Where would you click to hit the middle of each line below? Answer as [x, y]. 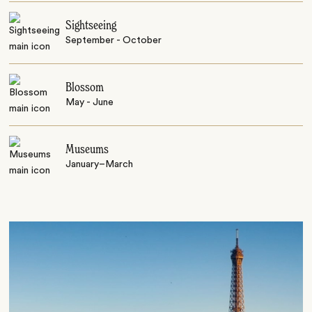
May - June [90, 103]
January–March [100, 165]
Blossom [85, 88]
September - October [114, 41]
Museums [87, 150]
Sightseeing [91, 26]
